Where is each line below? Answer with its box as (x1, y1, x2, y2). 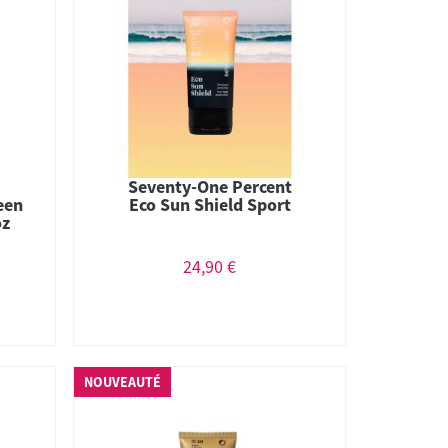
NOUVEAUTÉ (84, 373, 162, 391)
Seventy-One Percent (127, 174, 292, 198)
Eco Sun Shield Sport (128, 192, 291, 216)
